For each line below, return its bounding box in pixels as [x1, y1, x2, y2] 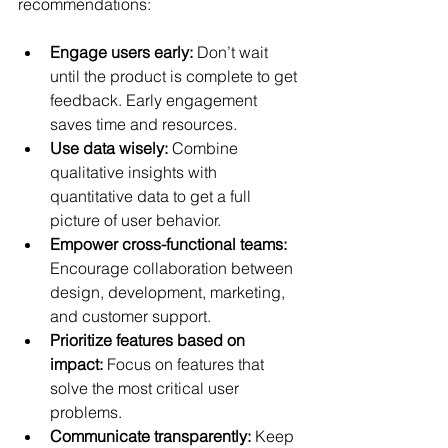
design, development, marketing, [50, 281, 289, 302]
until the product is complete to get [50, 65, 301, 86]
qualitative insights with [50, 161, 221, 182]
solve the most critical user [50, 377, 243, 398]
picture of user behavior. [50, 209, 221, 230]
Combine [168, 137, 242, 158]
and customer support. [50, 305, 211, 326]
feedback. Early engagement [50, 89, 261, 110]
